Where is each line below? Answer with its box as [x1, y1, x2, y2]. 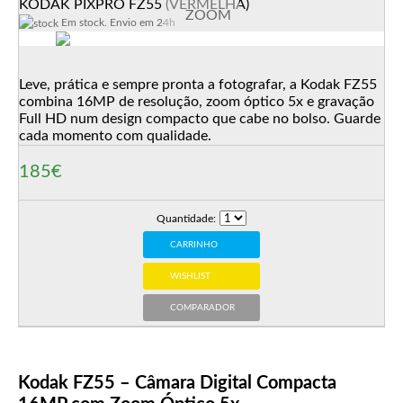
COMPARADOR [170, 303, 236, 312]
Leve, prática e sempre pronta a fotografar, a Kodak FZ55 [19, 77, 377, 92]
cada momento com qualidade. [19, 129, 211, 143]
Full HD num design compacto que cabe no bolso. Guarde [19, 112, 381, 126]
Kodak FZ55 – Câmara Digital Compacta [18, 374, 336, 392]
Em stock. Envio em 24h [58, 17, 175, 28]
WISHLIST [170, 272, 211, 281]
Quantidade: [157, 213, 216, 224]
